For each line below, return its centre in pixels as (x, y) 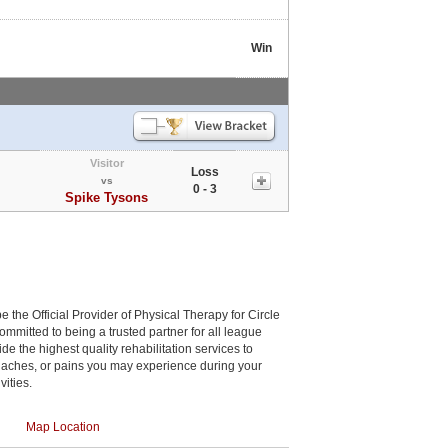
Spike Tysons (106, 197)
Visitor (106, 162)
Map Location (63, 426)
